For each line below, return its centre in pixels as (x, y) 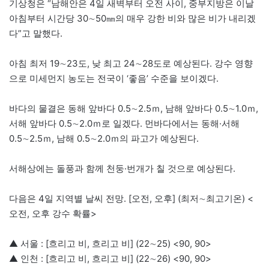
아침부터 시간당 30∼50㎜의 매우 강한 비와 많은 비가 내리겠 (132, 18)
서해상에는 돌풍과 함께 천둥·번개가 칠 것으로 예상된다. (122, 168)
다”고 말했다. (36, 33)
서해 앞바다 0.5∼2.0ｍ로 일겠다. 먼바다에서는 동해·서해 (124, 123)
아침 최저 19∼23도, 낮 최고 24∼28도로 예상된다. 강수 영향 (131, 63)
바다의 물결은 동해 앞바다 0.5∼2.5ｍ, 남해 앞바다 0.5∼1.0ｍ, (134, 108)
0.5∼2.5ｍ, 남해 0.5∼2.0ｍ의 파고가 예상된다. (104, 138)
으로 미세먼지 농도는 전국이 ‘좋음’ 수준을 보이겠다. (114, 78)
